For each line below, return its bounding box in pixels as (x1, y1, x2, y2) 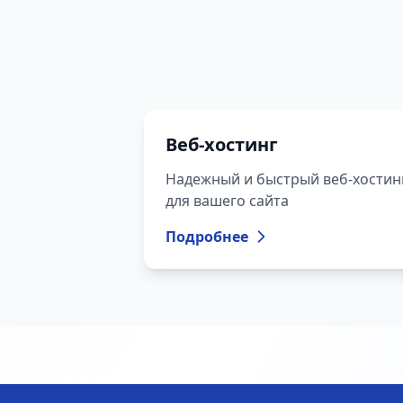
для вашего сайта (166, 191, 289, 210)
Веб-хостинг (166, 132, 278, 157)
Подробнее (166, 227, 248, 246)
